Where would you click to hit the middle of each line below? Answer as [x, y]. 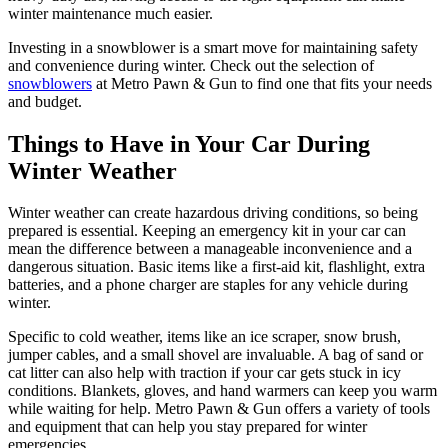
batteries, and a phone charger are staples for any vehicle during [208, 285]
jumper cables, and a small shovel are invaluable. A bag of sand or [215, 355]
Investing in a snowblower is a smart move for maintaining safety [213, 47]
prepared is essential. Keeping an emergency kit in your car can [207, 231]
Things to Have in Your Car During [189, 143]
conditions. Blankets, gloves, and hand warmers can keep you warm [222, 391]
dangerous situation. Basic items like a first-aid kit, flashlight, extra [216, 267]
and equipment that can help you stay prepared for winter [187, 427]
